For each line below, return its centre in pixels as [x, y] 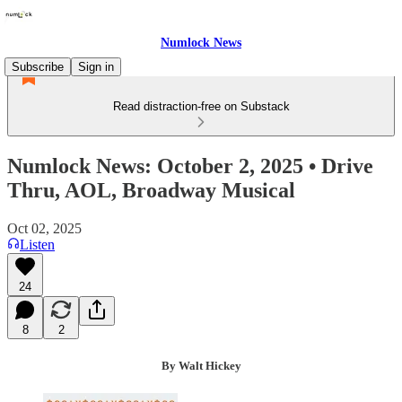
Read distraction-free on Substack [201, 106]
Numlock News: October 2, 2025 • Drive [190, 166]
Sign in [96, 67]
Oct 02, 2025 [44, 228]
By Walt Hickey [201, 365]
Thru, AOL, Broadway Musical [151, 190]
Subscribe [38, 67]
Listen [37, 244]
